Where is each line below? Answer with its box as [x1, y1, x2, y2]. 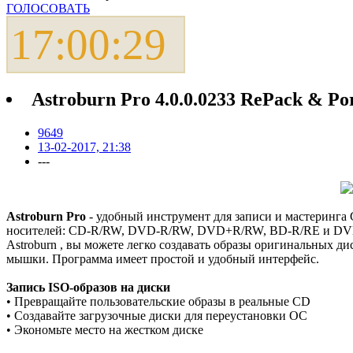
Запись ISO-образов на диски [6, 280, 170, 294]
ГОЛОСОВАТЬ [6, 2, 90, 16]
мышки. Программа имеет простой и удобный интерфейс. [6, 251, 319, 266]
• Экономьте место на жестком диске [6, 322, 203, 336]
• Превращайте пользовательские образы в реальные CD [6, 294, 310, 308]
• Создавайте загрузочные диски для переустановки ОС [6, 308, 307, 322]
